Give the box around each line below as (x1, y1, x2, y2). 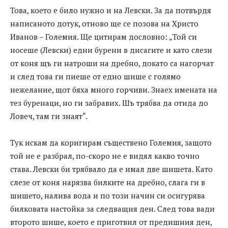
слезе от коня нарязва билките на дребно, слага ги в (10, 177, 205, 187)
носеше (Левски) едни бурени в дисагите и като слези (10, 44, 212, 55)
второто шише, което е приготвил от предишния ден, (10, 216, 212, 227)
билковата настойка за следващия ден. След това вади (10, 203, 215, 214)
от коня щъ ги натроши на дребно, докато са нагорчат (10, 58, 214, 68)
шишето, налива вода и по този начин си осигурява (10, 190, 205, 201)
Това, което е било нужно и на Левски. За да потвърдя (10, 5, 211, 15)
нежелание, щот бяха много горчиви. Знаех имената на (10, 84, 217, 95)
